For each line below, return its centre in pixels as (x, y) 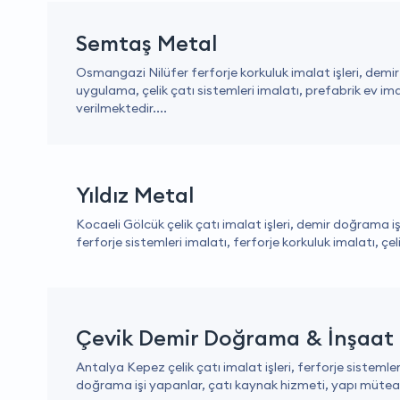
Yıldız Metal (135, 195)
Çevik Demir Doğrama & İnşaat (235, 337)
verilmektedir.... (121, 108)
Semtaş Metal (146, 43)
